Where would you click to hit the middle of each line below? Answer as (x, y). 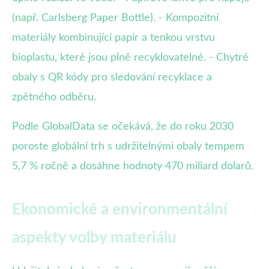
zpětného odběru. (54, 98)
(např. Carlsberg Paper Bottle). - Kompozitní (115, 18)
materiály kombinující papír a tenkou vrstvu (113, 38)
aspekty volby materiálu (94, 238)
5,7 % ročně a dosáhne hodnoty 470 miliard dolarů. (133, 167)
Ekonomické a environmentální (120, 210)
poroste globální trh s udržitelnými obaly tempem (128, 147)
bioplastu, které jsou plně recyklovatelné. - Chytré (130, 58)
